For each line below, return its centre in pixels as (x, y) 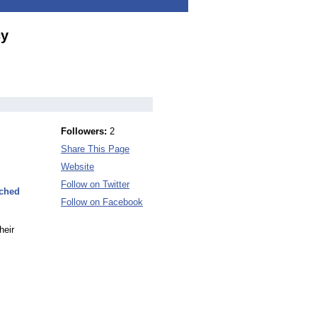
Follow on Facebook (102, 202)
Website (77, 167)
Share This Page (95, 149)
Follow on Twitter (95, 184)
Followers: (84, 131)
